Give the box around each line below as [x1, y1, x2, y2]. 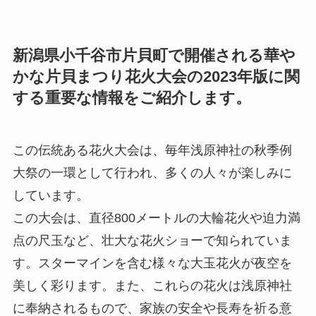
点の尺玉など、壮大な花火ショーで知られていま [12, 233, 292, 248]
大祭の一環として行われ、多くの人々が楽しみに [12, 166, 292, 181]
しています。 [12, 188, 89, 203]
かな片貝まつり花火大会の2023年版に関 [12, 68, 300, 86]
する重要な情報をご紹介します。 [12, 90, 251, 107]
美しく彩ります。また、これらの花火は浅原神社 [12, 279, 292, 293]
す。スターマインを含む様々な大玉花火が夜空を [12, 256, 292, 271]
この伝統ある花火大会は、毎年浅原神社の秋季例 [12, 143, 292, 158]
